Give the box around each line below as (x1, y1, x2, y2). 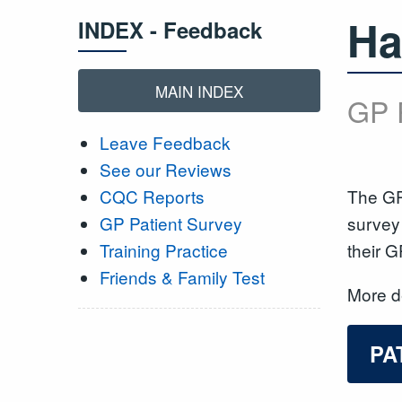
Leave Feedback (99, 130, 231, 155)
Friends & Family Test (99, 265, 265, 290)
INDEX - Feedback (78, 13, 262, 45)
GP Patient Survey (99, 211, 242, 236)
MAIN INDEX (154, 79, 243, 102)
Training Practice (99, 238, 228, 263)
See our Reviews (99, 157, 232, 182)
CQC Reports (99, 184, 205, 209)
